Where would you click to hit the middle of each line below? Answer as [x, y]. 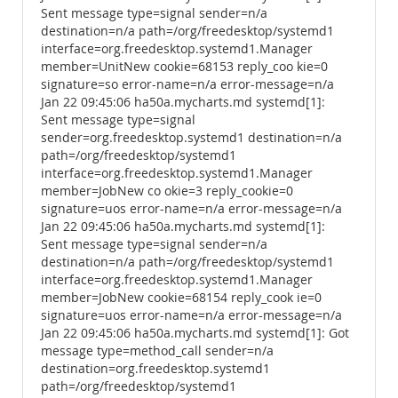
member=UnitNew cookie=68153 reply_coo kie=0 [184, 67]
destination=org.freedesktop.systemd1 [155, 369]
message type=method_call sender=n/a [157, 351]
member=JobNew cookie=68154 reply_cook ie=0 [181, 298]
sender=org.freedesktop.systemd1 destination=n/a [191, 138]
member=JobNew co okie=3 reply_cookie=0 [167, 191]
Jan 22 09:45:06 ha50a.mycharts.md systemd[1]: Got [195, 333]
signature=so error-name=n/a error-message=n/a [187, 84]
